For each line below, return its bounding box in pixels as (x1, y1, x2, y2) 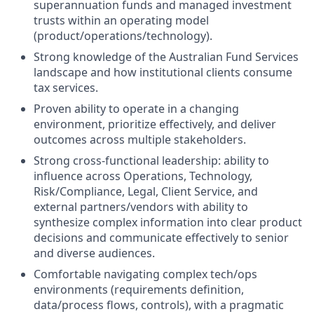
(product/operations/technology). (34, 28, 212, 43)
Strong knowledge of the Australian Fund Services (34, 49, 299, 64)
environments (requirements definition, (34, 282, 244, 297)
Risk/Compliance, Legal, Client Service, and (34, 184, 258, 199)
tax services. (34, 80, 98, 95)
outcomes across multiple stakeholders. (34, 132, 246, 147)
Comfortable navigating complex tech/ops (34, 266, 257, 282)
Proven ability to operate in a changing (34, 101, 239, 116)
